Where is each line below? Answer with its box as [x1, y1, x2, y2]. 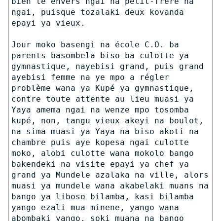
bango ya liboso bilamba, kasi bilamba [11, 191, 194, 201]
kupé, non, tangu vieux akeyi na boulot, [11, 115, 204, 125]
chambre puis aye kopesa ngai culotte [11, 137, 189, 147]
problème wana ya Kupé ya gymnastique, [11, 83, 194, 93]
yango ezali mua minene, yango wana [11, 202, 179, 212]
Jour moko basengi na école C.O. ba [11, 39, 179, 49]
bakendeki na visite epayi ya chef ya [11, 159, 189, 169]
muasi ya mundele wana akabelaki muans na [11, 181, 209, 190]
